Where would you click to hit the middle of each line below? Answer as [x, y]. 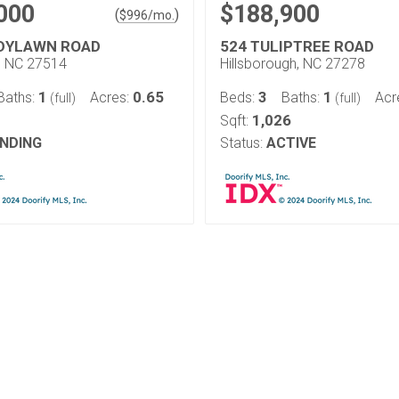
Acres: [111, 98]
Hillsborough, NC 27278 [293, 64]
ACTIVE [291, 143]
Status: [241, 143]
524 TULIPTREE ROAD [297, 46]
